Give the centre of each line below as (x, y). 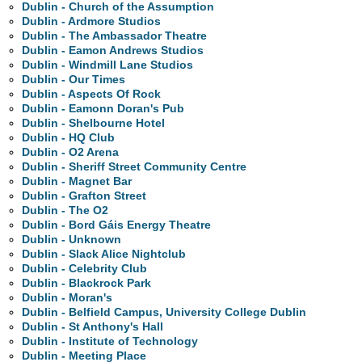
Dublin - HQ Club (69, 138)
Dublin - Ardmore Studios (92, 21)
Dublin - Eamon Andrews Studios (113, 51)
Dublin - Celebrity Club (85, 269)
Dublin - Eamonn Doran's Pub (103, 109)
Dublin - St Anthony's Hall (93, 327)
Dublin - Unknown (72, 240)
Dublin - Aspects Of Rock (92, 94)
